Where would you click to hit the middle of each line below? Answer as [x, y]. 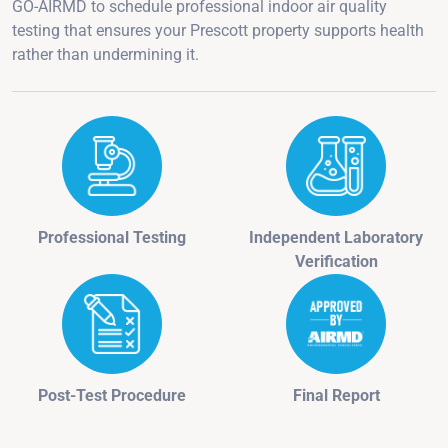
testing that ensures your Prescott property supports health [218, 30]
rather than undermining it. [105, 54]
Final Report [336, 395]
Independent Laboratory [336, 237]
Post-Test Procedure [112, 395]
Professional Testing [112, 237]
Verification [336, 261]
